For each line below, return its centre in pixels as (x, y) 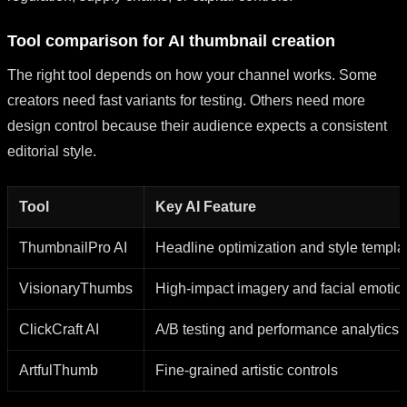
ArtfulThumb (59, 370)
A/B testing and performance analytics (277, 329)
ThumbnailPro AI (73, 247)
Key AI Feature (206, 206)
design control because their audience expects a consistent (197, 125)
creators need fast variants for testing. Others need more (186, 100)
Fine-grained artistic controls (247, 370)
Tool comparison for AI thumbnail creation (171, 40)
